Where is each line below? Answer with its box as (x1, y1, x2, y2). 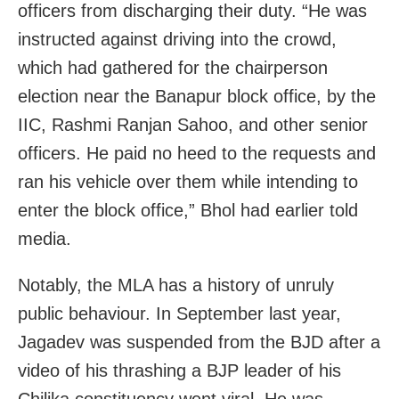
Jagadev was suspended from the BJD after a (18, 331, 380, 352)
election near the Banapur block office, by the (18, 85, 376, 106)
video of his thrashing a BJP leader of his (18, 360, 341, 380)
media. (18, 228, 71, 248)
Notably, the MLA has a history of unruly (18, 274, 334, 295)
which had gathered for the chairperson (18, 57, 328, 77)
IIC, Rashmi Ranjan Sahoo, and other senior (18, 114, 368, 134)
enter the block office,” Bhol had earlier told (18, 199, 358, 220)
